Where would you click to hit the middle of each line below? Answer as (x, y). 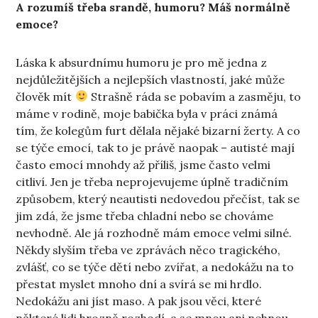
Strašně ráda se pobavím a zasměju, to (194, 96)
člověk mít (45, 96)
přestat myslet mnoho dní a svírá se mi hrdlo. (139, 284)
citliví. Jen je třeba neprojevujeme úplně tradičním (152, 181)
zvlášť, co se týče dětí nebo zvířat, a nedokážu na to (155, 267)
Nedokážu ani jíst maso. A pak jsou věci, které (139, 301)
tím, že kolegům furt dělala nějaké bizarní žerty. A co (158, 130)
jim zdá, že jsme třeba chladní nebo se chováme (145, 215)
